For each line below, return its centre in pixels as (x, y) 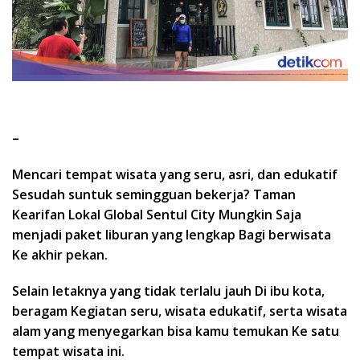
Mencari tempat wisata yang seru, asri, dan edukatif (175, 174)
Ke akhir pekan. (60, 254)
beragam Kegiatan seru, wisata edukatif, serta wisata (180, 311)
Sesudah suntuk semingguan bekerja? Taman (154, 194)
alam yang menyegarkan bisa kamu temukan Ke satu (176, 331)
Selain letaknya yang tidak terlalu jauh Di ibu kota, (168, 290)
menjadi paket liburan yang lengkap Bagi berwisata (172, 234)
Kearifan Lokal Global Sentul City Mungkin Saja (157, 214)
